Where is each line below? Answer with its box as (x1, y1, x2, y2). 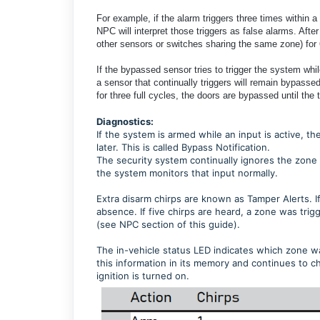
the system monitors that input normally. (96, 166, 281, 179)
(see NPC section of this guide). (96, 218, 243, 230)
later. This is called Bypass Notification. (96, 141, 270, 153)
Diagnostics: (96, 115, 154, 127)
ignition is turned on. (96, 269, 192, 281)
